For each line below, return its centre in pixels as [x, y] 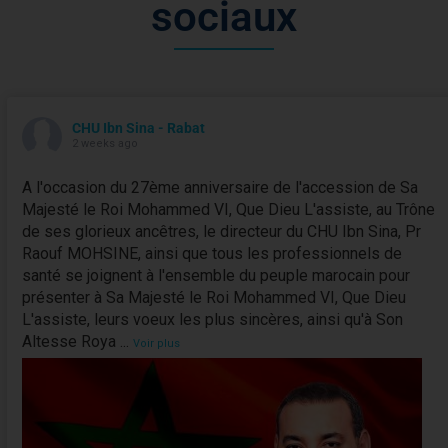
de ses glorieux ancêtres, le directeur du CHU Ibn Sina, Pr [221, 231]
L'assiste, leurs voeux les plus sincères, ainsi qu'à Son [212, 319]
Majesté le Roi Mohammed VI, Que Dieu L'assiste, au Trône [228, 209]
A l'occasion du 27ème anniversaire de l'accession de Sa [219, 187]
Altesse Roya [68, 341]
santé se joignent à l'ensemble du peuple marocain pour [215, 275]
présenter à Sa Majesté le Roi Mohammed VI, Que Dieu [213, 297]
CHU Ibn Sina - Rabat [138, 127]
